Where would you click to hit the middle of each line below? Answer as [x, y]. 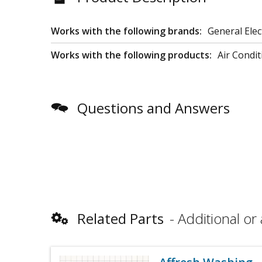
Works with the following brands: [126, 31]
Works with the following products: [131, 55]
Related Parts [120, 218]
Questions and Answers [154, 108]
